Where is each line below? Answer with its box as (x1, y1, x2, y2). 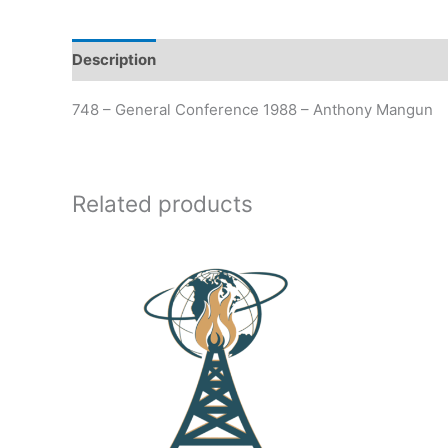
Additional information (175, 50, 339, 70)
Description (72, 50, 156, 70)
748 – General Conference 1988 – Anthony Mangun (72, 99, 433, 119)
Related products (72, 189, 253, 217)
